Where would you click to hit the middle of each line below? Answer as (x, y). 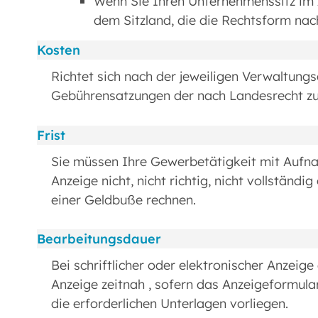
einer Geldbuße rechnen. (124, 199)
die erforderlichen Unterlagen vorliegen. (170, 304)
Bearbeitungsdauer (99, 239)
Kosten (59, 50)
